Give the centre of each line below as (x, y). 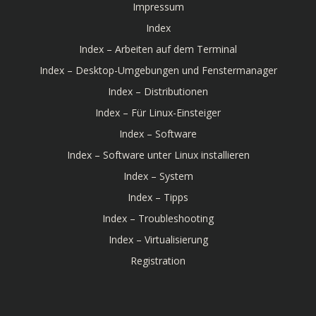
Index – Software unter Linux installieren (158, 155)
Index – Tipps (158, 197)
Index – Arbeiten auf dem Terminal (158, 49)
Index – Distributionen (158, 91)
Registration (158, 261)
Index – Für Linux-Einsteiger (158, 113)
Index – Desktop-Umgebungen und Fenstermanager (158, 70)
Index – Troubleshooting (158, 218)
